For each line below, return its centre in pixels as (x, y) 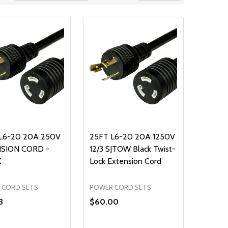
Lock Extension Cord (125, 161)
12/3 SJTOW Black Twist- (132, 149)
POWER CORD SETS (120, 188)
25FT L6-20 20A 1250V (132, 137)
